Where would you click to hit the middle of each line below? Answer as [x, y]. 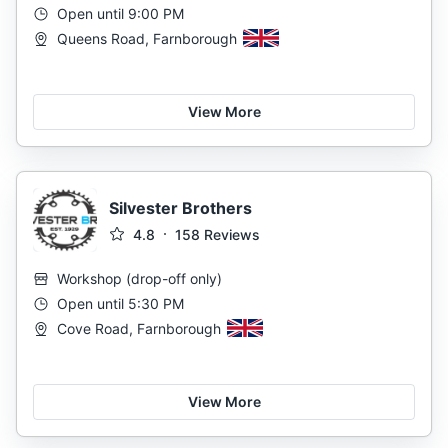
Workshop [89, 278]
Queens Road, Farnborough [147, 38]
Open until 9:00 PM [120, 13]
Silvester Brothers [180, 207]
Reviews [232, 234]
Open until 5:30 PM [120, 303]
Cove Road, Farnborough [139, 328]
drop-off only [174, 278]
